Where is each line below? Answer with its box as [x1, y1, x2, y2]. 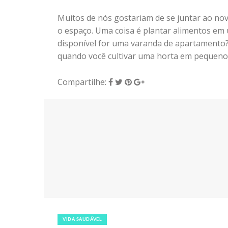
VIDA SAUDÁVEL [63, 217, 102, 222]
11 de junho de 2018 [58, 203, 134, 214]
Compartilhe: [58, 76, 108, 88]
